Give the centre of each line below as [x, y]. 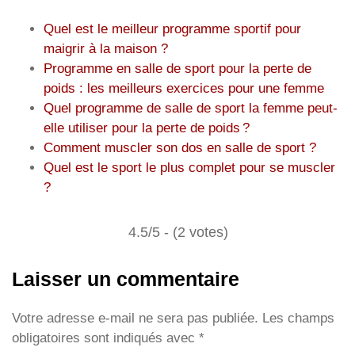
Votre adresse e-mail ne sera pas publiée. [135, 318]
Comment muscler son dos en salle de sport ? [180, 147]
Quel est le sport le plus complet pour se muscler [189, 167]
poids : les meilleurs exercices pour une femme [184, 88]
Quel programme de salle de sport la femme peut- [191, 108]
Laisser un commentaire [126, 279]
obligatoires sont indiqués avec [105, 338]
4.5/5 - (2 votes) [178, 232]
